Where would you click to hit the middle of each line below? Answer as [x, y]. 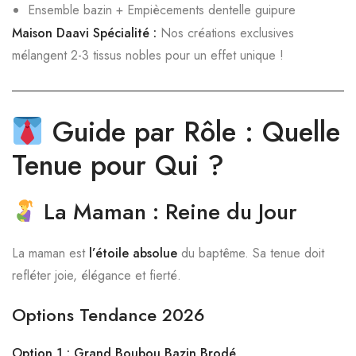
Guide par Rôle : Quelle [192, 132]
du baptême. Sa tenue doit [251, 253]
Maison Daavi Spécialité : [84, 33]
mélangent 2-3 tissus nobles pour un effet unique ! [148, 55]
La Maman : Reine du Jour [170, 212]
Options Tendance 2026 [108, 315]
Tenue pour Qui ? [118, 165]
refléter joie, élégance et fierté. [97, 275]
